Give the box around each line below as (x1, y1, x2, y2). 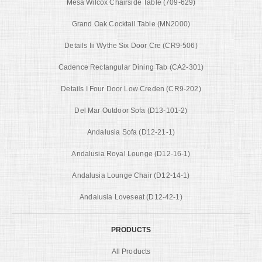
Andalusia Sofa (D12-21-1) (87, 127, 175, 136)
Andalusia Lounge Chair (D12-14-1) (72, 171, 190, 180)
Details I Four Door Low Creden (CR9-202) (61, 84, 201, 93)
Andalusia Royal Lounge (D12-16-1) (71, 149, 191, 158)
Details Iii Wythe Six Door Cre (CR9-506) (64, 41, 198, 50)
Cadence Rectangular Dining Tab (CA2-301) (58, 63, 204, 71)
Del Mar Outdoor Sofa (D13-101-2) (74, 106, 188, 115)
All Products (111, 247, 151, 256)
